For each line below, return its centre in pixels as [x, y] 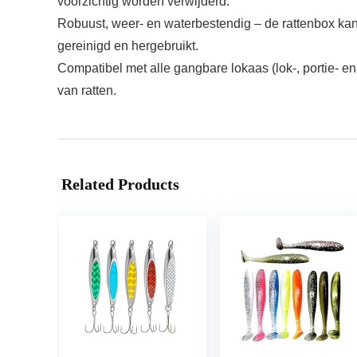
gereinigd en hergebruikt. [128, 46]
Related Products [120, 184]
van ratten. [87, 90]
